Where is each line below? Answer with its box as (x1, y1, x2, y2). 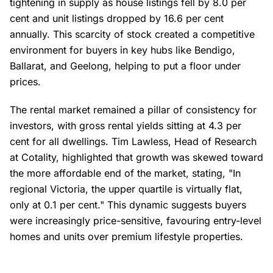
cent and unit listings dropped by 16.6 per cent (10, 12, 224, 25)
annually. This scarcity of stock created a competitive (10, 28, 255, 41)
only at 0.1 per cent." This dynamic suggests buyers (10, 199, 246, 211)
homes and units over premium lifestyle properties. (10, 230, 243, 243)
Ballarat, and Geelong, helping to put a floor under (10, 60, 241, 73)
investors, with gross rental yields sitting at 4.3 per (10, 119, 241, 132)
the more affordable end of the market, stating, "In (10, 167, 241, 180)
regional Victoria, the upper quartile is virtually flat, (10, 183, 243, 196)
